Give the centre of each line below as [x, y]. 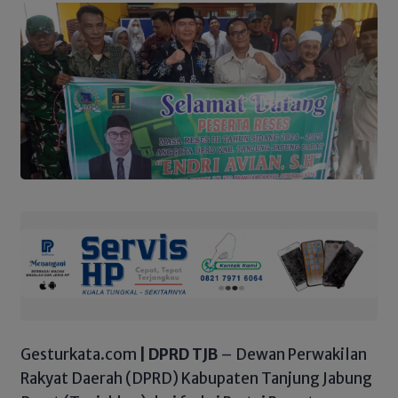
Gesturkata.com [79, 354]
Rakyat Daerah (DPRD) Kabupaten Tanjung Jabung [196, 378]
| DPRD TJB [177, 354]
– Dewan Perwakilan [292, 354]
